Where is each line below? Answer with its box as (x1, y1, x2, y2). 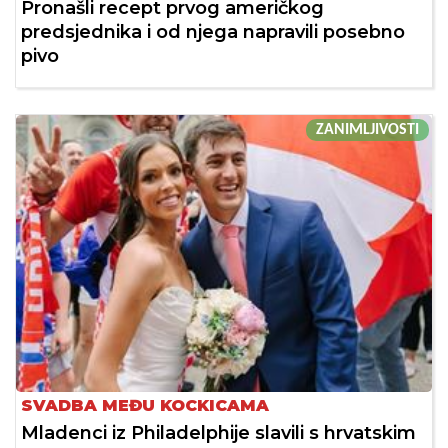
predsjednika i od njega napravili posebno (21, 20, 405, 43)
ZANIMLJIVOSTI (316, 121, 419, 138)
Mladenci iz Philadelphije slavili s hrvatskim (21, 421, 416, 444)
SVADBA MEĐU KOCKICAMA (21, 395, 269, 415)
